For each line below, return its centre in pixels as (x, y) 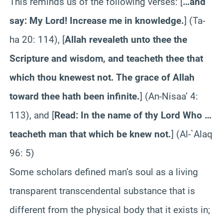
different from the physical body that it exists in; (110, 210)
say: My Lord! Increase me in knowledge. (97, 20)
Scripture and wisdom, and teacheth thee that (106, 58)
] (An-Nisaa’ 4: (169, 96)
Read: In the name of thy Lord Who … (133, 115)
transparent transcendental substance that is (102, 191)
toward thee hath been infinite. (75, 96)
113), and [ (32, 115)
